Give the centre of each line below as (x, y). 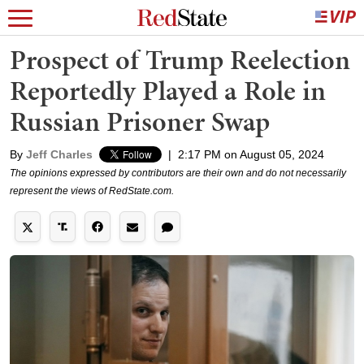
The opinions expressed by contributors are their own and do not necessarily (178, 173)
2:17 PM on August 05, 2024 (251, 154)
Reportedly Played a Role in (168, 91)
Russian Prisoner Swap (140, 121)
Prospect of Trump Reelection (180, 60)
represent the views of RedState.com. (92, 191)
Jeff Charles (59, 154)
